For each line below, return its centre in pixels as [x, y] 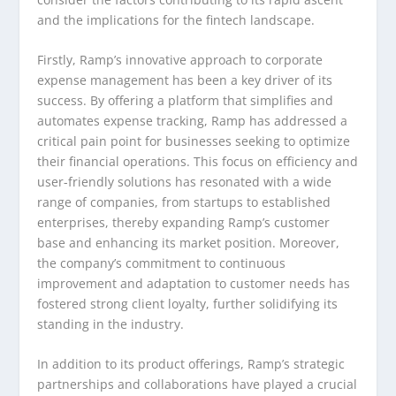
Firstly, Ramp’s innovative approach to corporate [180, 59]
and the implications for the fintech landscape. [176, 19]
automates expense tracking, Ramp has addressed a [193, 120]
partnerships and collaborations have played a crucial [198, 385]
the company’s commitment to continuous [162, 263]
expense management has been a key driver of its [185, 80]
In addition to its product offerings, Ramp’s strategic [191, 364]
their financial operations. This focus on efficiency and [198, 161]
